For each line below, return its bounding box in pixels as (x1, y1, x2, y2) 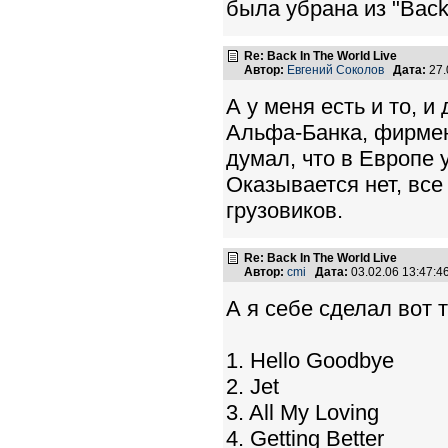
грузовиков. (226, 198, 343, 223)
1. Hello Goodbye (226, 348, 394, 373)
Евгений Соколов (287, 63, 384, 77)
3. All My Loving (226, 400, 379, 425)
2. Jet (226, 374, 279, 399)
